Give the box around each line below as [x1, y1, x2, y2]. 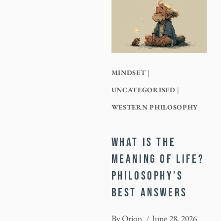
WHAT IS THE [111, 135, 176, 149]
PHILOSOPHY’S [111, 168, 184, 183]
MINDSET [111, 68, 146, 77]
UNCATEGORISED [111, 85, 176, 94]
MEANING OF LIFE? [111, 151, 205, 166]
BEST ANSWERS [111, 185, 187, 200]
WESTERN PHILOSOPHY [111, 102, 198, 111]
